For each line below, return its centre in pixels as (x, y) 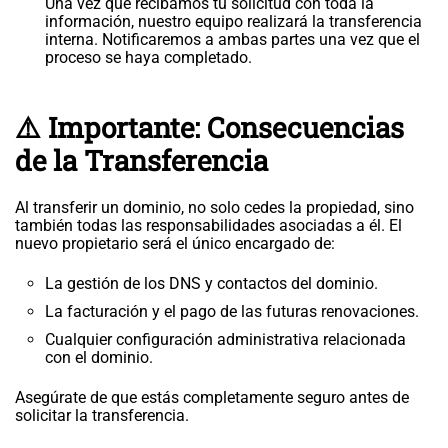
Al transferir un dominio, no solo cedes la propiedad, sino (214, 207)
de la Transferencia (141, 160)
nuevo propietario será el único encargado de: (175, 243)
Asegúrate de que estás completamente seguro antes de (212, 397)
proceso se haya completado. (148, 57)
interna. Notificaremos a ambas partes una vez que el (232, 39)
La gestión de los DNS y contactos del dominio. (211, 283)
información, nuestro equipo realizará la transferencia (233, 21)
